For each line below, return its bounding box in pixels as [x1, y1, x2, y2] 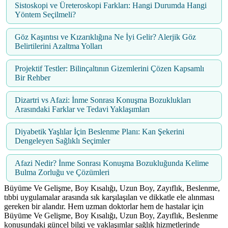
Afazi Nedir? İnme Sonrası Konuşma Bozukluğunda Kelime [15, 159, 209, 168]
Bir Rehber [15, 73, 50, 82]
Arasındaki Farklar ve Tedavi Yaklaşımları [15, 105, 150, 114]
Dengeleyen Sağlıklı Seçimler [15, 136, 110, 146]
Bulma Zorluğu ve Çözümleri [15, 168, 109, 177]
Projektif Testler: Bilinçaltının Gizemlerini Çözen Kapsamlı [15, 64, 204, 73]
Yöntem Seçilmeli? [15, 10, 76, 19]
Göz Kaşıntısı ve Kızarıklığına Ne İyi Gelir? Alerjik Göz [15, 33, 196, 42]
